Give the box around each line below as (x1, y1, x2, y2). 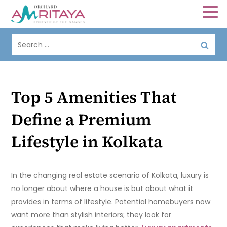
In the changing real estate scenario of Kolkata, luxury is (11, 170, 209, 181)
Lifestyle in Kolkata (11, 131, 163, 154)
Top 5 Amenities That (11, 86, 177, 109)
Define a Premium (11, 108, 152, 131)
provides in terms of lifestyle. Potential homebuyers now (11, 197, 211, 207)
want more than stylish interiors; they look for (11, 210, 172, 220)
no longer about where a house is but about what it (11, 183, 194, 194)
